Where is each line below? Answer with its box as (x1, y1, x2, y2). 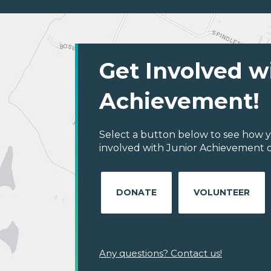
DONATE (116, 187, 157, 198)
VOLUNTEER (194, 187, 250, 198)
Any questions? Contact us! (99, 247, 222, 260)
